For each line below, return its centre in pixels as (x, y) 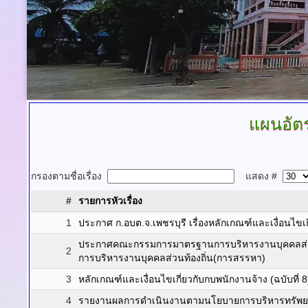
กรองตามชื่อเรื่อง (69, 176)
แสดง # (258, 176)
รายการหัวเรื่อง (110, 201)
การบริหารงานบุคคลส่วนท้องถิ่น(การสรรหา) (172, 258)
